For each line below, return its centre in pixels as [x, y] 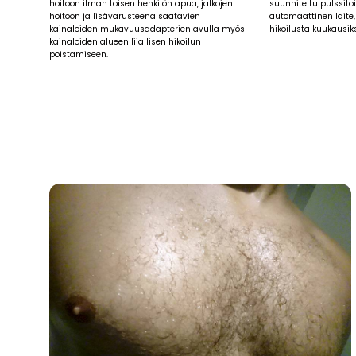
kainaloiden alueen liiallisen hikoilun [125, 41]
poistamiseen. [79, 54]
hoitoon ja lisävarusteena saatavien [125, 16]
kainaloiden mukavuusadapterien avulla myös [147, 29]
